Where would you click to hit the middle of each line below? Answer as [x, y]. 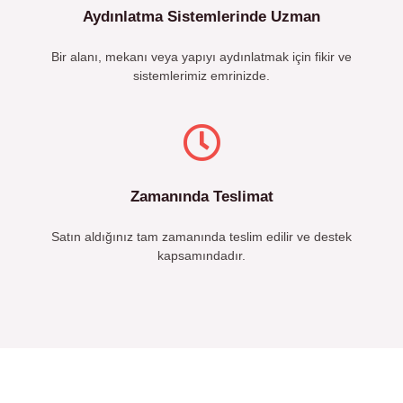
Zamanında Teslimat [201, 197]
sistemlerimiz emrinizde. [201, 76]
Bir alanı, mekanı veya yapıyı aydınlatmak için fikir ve [201, 58]
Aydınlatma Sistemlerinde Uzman [201, 17]
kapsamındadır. [201, 256]
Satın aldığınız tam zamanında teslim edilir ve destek [201, 237]
